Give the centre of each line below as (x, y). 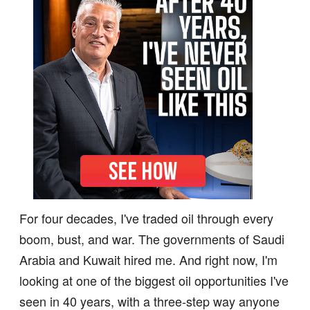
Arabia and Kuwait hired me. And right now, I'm (148, 259)
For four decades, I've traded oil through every (146, 218)
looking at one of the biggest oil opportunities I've (154, 280)
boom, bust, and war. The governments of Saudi (152, 239)
